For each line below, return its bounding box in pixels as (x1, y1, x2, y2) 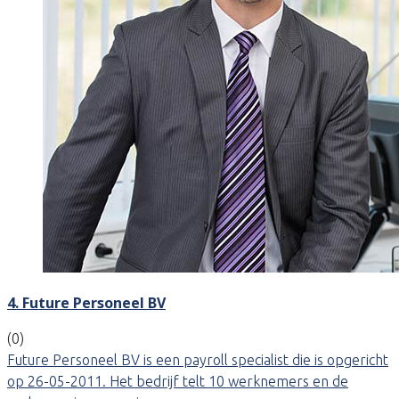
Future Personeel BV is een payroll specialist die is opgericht (7, 351, 388, 368)
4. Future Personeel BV (7, 292, 166, 313)
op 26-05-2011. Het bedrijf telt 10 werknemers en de (7, 372, 348, 389)
